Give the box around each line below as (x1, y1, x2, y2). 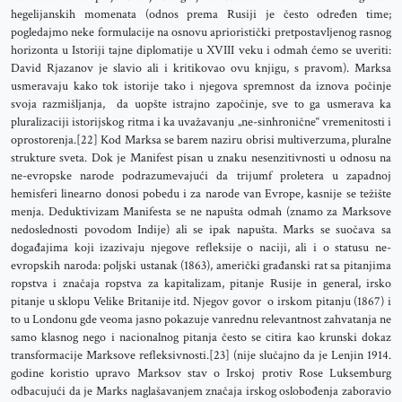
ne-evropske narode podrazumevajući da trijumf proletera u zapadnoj (11, 168, 391, 184)
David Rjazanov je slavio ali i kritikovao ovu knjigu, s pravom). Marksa (11, 60, 391, 76)
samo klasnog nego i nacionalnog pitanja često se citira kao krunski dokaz (11, 329, 391, 345)
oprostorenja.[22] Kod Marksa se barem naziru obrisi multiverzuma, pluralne (11, 132, 391, 148)
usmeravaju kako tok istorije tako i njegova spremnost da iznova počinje (11, 78, 391, 94)
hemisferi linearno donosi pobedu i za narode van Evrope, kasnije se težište (11, 186, 391, 202)
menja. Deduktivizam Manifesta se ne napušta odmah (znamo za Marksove (11, 204, 391, 220)
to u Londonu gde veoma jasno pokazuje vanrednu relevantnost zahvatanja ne (11, 311, 391, 328)
